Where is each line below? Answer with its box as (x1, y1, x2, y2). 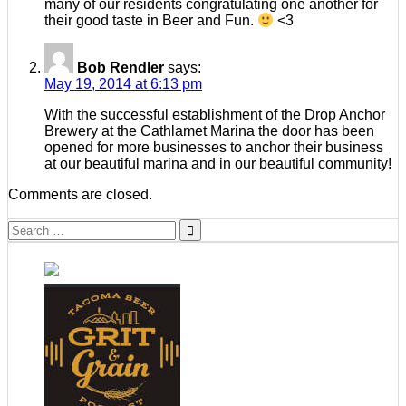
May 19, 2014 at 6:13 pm (44, 76, 202, 92)
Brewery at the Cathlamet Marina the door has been (44, 123, 374, 140)
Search (7, 218, 53, 235)
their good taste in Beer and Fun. (44, 13, 257, 29)
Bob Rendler (77, 60, 164, 76)
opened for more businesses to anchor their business (44, 140, 383, 156)
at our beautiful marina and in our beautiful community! (44, 156, 391, 172)
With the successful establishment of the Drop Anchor (44, 107, 385, 123)
